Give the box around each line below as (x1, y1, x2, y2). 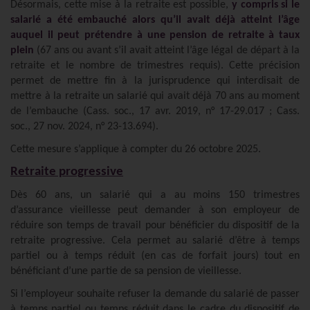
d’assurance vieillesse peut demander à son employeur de (10, 204, 300, 216)
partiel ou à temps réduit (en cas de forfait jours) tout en (10, 250, 300, 262)
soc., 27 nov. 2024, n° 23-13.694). (10, 120, 158, 132)
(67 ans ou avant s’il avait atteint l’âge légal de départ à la (34, 44, 300, 56)
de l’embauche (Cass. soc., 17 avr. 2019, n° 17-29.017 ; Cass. (10, 105, 300, 117)
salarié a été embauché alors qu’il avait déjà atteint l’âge (10, 14, 300, 26)
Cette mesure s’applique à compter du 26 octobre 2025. (10, 143, 261, 155)
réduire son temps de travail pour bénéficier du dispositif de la (10, 219, 300, 231)
